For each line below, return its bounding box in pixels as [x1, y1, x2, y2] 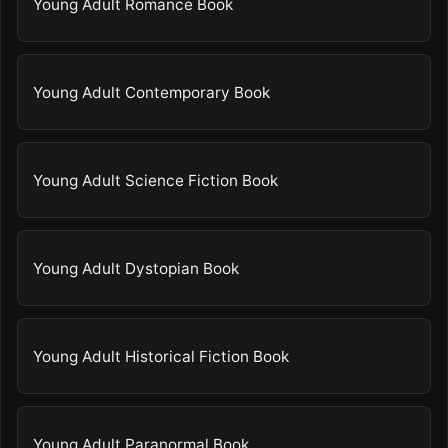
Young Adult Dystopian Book [33, 258, 240, 278]
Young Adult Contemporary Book [33, 82, 271, 102]
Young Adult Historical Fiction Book [33, 346, 290, 366]
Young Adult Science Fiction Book [33, 170, 279, 190]
